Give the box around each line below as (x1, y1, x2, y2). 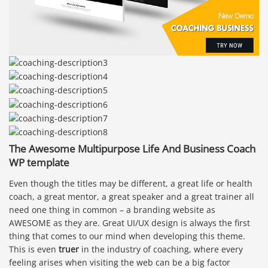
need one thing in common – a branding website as (9, 204, 215, 216)
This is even (9, 243, 59, 255)
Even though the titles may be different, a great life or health (9, 178, 252, 190)
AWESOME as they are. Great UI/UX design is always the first (9, 217, 250, 229)
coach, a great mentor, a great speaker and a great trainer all (9, 191, 254, 203)
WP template (9, 156, 69, 170)
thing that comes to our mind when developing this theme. (9, 230, 245, 242)
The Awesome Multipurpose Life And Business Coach (9, 142, 255, 156)
